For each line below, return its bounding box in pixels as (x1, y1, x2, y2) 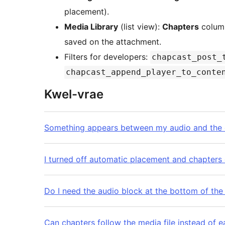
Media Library (64, 22, 118, 32)
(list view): (118, 22, 162, 32)
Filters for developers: (64, 52, 150, 62)
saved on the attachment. (64, 37, 161, 47)
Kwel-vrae (44, 87, 103, 102)
